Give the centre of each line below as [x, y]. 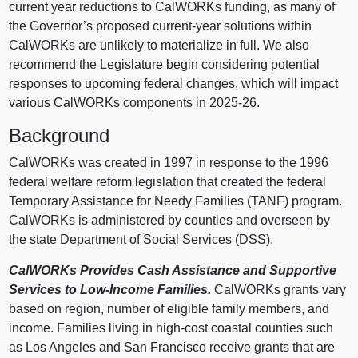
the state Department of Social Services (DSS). [141, 239]
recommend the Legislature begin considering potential [165, 65]
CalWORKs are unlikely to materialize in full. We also [159, 46]
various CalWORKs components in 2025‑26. [135, 103]
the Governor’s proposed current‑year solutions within [161, 26]
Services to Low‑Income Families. [112, 289]
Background [60, 136]
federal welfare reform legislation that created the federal [168, 181]
